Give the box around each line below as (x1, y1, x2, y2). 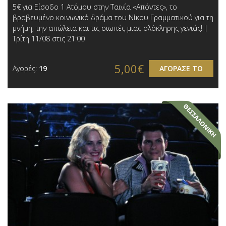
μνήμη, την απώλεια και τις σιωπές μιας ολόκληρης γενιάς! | (13, 23, 208, 33)
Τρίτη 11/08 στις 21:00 (13, 34, 85, 44)
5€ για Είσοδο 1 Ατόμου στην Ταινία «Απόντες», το (13, 2, 177, 12)
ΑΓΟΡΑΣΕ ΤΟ (159, 64, 203, 74)
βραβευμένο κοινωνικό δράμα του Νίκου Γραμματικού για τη (13, 13, 213, 23)
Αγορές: (13, 64, 39, 74)
